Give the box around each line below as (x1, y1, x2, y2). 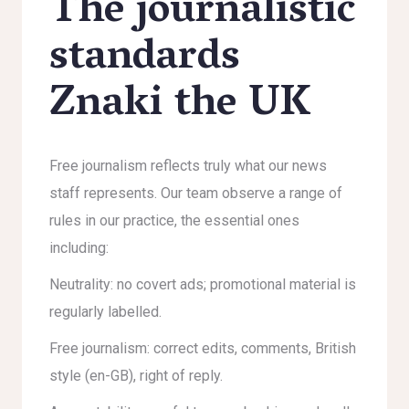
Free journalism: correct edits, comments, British (49, 340, 356, 357)
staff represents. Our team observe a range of (49, 184, 342, 202)
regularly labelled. (49, 303, 162, 320)
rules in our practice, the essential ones (49, 212, 299, 229)
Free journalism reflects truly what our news (49, 157, 327, 174)
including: (49, 239, 109, 257)
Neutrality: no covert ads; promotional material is (49, 276, 356, 293)
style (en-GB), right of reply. (49, 367, 223, 384)
